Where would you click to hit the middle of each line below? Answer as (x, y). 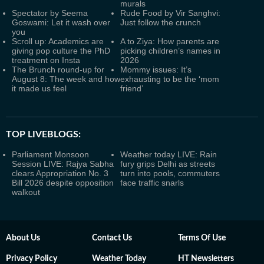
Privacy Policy (32, 259)
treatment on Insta (46, 60)
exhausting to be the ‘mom (170, 79)
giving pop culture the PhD (61, 51)
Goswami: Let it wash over (61, 22)
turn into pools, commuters (170, 173)
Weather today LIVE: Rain (169, 154)
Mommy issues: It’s (156, 70)
